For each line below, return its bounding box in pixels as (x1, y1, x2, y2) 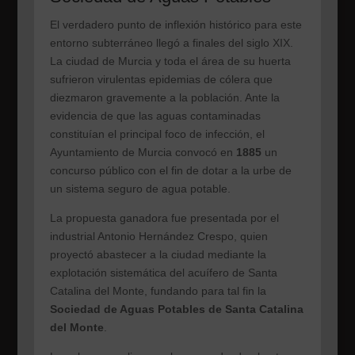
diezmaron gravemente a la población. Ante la (49, 91, 280, 105)
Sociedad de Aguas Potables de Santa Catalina (49, 303, 303, 316)
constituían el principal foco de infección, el (49, 128, 265, 141)
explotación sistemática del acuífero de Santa (49, 266, 277, 280)
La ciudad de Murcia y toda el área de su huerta (49, 55, 291, 68)
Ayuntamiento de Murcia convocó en (49, 146, 236, 159)
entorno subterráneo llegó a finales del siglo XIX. (49, 36, 293, 50)
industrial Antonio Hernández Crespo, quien (49, 230, 268, 243)
